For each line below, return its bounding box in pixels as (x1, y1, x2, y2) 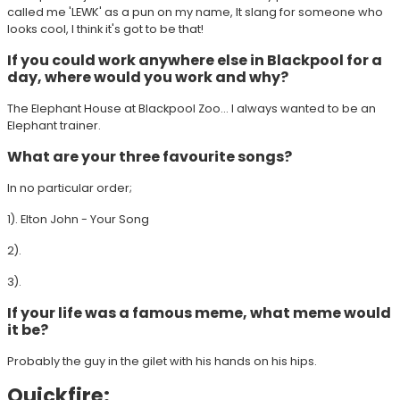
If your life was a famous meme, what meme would (7, 303, 391, 324)
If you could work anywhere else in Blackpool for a (7, 50, 382, 71)
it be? (7, 320, 51, 341)
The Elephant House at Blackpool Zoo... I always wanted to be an (7, 101, 376, 117)
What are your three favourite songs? (7, 146, 295, 168)
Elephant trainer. (7, 118, 104, 134)
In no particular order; (7, 180, 132, 196)
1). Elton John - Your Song (7, 212, 149, 228)
